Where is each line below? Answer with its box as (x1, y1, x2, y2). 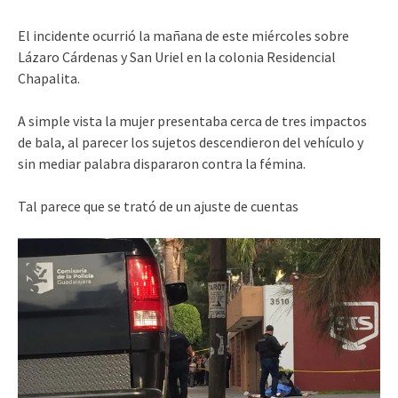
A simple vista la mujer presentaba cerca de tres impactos (18, 111, 367, 130)
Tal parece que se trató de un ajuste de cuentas (18, 196, 298, 215)
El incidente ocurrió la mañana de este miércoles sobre (18, 26, 349, 44)
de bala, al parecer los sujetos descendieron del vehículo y (18, 132, 363, 151)
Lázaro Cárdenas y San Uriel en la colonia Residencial (18, 47, 336, 66)
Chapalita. (18, 68, 80, 87)
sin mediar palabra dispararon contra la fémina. (18, 154, 306, 172)
